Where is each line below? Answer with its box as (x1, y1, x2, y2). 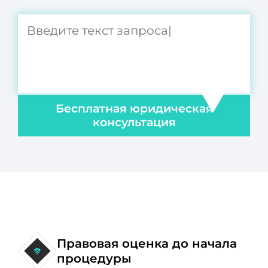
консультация (92, 115, 176, 130)
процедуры (56, 251, 132, 266)
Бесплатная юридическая (55, 102, 213, 116)
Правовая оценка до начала (56, 236, 237, 251)
